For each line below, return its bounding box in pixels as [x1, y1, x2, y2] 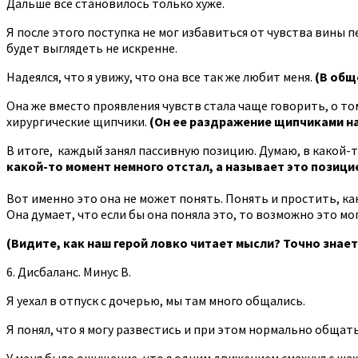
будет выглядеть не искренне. [6, 39, 177, 56]
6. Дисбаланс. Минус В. [6, 263, 131, 280]
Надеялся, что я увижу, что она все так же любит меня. [6, 68, 315, 85]
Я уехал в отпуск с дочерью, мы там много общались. [6, 292, 305, 308]
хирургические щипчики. [6, 113, 149, 129]
